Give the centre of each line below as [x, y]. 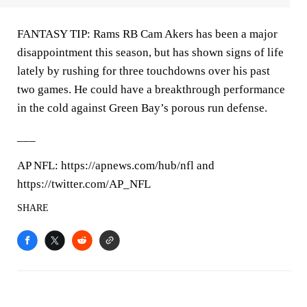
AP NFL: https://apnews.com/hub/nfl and [116, 165]
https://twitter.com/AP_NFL [84, 184]
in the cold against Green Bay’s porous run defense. [142, 108]
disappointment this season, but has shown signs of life [150, 52]
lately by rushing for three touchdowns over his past [144, 71]
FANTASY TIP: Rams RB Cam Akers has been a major [147, 34]
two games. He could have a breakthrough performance [151, 89]
